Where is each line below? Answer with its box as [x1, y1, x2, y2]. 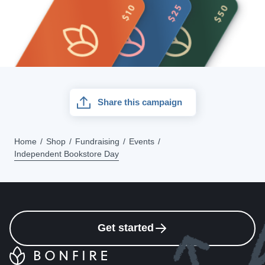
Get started [97, 222, 154, 234]
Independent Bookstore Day [14, 149, 119, 159]
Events [129, 137, 154, 147]
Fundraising [75, 137, 119, 147]
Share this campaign [97, 97, 182, 108]
